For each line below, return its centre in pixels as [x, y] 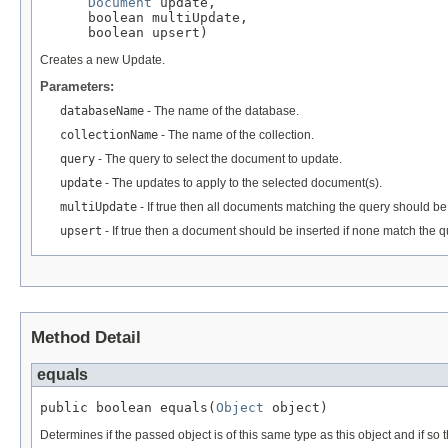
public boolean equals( [128, 407]
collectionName [109, 134]
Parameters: [77, 86]
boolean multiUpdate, [144, 17]
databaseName [102, 110]
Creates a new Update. [102, 59]
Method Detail [86, 338]
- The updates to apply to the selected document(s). [242, 182]
